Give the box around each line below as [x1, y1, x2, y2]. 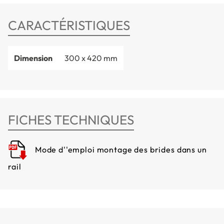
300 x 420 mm [64, 53, 117, 63]
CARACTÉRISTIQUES [8, 17, 130, 34]
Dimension [14, 53, 52, 63]
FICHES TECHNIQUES [8, 111, 134, 128]
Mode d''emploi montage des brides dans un [33, 144, 207, 155]
